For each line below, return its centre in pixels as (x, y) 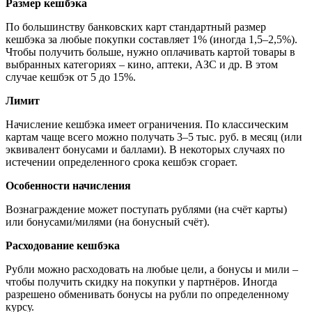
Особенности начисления (68, 185)
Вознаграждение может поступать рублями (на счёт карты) (146, 209)
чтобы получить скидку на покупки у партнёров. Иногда (141, 281)
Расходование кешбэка (63, 245)
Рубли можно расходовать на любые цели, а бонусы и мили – (152, 269)
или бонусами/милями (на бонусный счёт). (108, 221)
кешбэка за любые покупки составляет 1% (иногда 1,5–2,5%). (151, 39)
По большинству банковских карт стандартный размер (136, 26)
